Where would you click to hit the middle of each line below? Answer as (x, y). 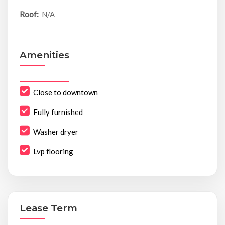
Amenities (44, 55)
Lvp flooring (53, 151)
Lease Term (48, 208)
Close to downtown (65, 93)
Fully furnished (58, 112)
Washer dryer (55, 132)
